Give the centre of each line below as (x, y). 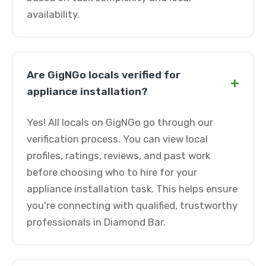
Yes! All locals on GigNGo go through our (120, 122)
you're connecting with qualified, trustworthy (132, 205)
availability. (53, 14)
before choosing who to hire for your (112, 172)
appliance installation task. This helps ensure (132, 189)
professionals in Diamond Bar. (96, 222)
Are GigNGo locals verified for (104, 75)
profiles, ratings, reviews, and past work (118, 156)
